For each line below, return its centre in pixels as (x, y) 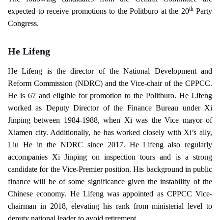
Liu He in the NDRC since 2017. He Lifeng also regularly (110, 144)
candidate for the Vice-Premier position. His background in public (110, 169)
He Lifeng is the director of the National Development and (110, 71)
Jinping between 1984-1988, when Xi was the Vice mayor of (110, 120)
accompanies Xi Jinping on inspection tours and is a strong (110, 157)
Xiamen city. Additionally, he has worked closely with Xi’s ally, (110, 132)
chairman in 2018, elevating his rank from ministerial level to (110, 206)
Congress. (23, 23)
